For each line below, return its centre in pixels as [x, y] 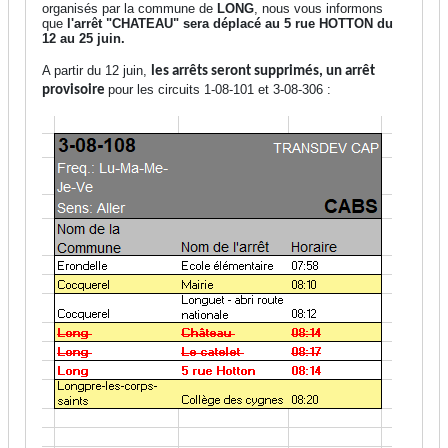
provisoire [75, 90]
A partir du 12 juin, [96, 70]
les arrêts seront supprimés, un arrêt [263, 71]
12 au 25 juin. [83, 38]
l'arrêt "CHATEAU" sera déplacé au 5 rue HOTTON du [230, 23]
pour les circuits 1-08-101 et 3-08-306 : [219, 89]
